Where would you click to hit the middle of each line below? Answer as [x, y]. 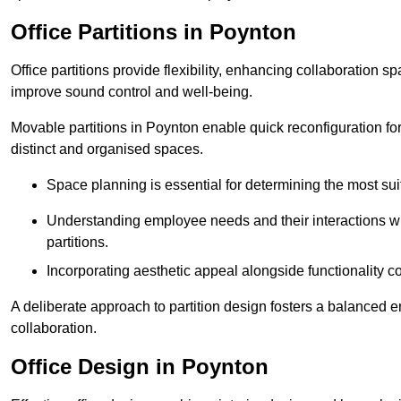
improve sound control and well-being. [132, 92]
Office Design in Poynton [140, 367]
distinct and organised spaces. [107, 149]
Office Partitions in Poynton [154, 32]
